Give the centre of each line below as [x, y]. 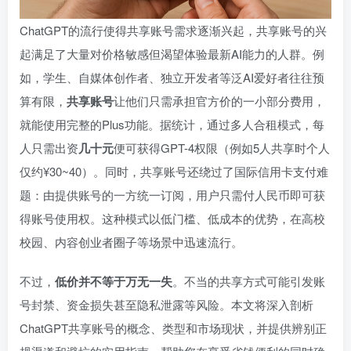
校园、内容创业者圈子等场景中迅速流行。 [131, 242]
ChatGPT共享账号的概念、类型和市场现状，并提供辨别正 [173, 328]
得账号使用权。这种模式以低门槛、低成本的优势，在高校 [172, 219]
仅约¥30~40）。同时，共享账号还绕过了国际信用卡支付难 [174, 172]
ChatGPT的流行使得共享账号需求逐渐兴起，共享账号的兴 [173, 31]
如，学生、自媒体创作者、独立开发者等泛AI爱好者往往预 [172, 78]
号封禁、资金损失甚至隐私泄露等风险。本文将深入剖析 [166, 305]
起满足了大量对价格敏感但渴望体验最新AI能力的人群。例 [172, 54]
